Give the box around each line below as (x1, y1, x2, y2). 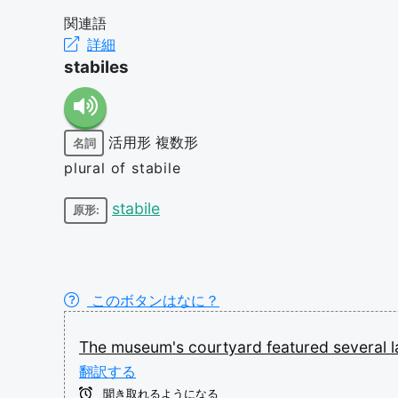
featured (267, 337, 333, 356)
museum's (111, 337, 188, 356)
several (333, 337, 391, 356)
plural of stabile (64, 159, 181, 177)
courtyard (188, 337, 267, 356)
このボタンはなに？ (87, 291, 219, 309)
